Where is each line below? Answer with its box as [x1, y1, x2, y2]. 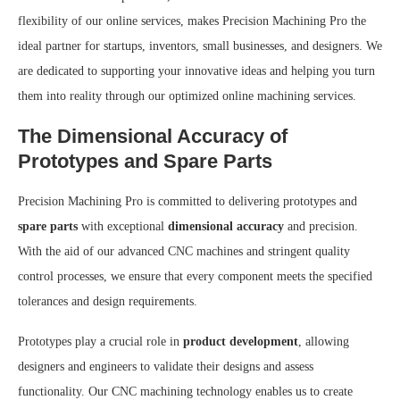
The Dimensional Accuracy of [18, 125, 287, 148]
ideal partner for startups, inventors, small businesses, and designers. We [18, 39, 382, 54]
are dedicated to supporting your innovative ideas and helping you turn [18, 64, 375, 79]
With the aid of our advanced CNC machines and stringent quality [18, 245, 350, 259]
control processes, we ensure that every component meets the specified [18, 270, 372, 284]
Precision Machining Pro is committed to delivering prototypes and [18, 195, 357, 209]
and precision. [284, 220, 358, 234]
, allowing [298, 335, 349, 349]
